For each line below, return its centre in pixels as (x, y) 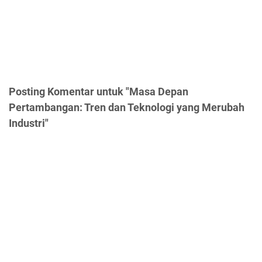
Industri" (29, 123)
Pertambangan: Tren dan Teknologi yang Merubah (127, 107)
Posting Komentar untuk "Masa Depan (99, 91)
